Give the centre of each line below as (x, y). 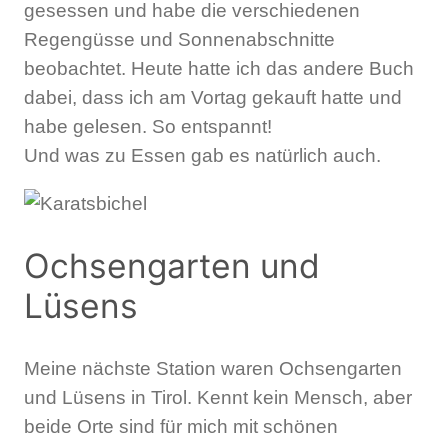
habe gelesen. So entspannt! (148, 127)
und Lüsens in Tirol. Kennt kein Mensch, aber (218, 397)
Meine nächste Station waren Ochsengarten (213, 368)
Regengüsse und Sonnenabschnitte (179, 40)
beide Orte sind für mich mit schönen (181, 426)
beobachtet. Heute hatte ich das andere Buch (219, 69)
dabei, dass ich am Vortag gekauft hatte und (213, 98)
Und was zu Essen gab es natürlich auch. (202, 156)
